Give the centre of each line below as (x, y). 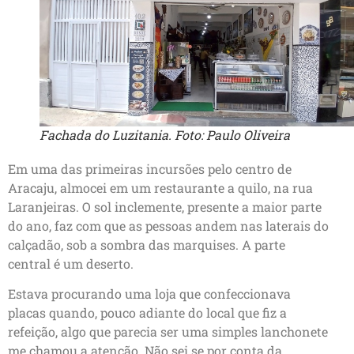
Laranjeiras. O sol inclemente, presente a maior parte (165, 207)
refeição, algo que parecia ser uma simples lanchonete (168, 332)
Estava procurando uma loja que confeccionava (149, 294)
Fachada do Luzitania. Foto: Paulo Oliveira (165, 135)
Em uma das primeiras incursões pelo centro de (150, 169)
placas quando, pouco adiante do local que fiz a (147, 313)
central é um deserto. (71, 264)
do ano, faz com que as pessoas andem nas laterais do (168, 226)
